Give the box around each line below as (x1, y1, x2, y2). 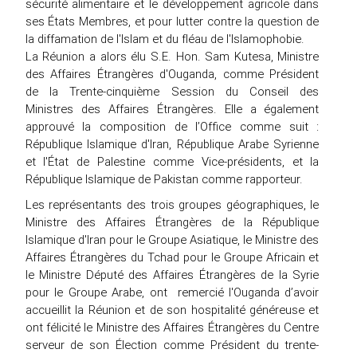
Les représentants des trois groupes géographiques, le (25, 196, 320, 212)
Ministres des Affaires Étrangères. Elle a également (25, 100, 320, 116)
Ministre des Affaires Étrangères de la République (25, 214, 320, 229)
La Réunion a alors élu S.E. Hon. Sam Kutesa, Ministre (25, 48, 320, 64)
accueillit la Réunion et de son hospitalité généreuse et (25, 301, 320, 317)
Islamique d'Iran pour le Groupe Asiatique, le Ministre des (25, 231, 320, 247)
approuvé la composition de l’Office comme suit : (25, 118, 320, 134)
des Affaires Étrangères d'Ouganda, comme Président (25, 65, 320, 81)
